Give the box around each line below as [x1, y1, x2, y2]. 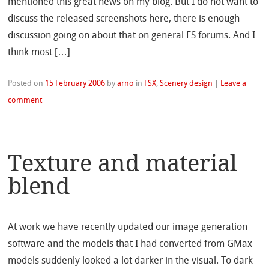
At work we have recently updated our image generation [8, 221, 248, 233]
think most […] [8, 46, 71, 58]
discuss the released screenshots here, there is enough [8, 13, 240, 25]
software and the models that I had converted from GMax [8, 238, 253, 250]
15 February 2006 [45, 79, 106, 88]
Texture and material [8, 149, 238, 177]
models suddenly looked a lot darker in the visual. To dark [8, 255, 253, 267]
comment [8, 95, 43, 105]
